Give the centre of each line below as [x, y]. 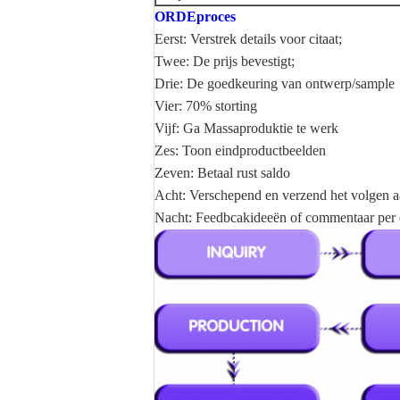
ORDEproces [195, 17]
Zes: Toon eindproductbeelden [240, 150]
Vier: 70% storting [206, 106]
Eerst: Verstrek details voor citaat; [248, 39]
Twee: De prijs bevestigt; [225, 61]
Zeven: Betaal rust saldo [222, 173]
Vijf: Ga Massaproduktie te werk [246, 128]
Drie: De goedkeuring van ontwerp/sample [275, 83]
